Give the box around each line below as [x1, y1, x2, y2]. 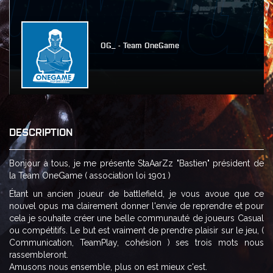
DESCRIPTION [9, 124, 73, 138]
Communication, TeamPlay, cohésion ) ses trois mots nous [9, 237, 264, 247]
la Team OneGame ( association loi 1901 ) [9, 170, 171, 180]
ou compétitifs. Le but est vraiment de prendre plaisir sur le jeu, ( [9, 225, 264, 235]
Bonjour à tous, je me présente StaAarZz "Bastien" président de [9, 158, 264, 168]
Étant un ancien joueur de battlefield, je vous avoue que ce [9, 188, 264, 199]
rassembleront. [9, 249, 68, 260]
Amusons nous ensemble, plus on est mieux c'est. [9, 261, 207, 272]
